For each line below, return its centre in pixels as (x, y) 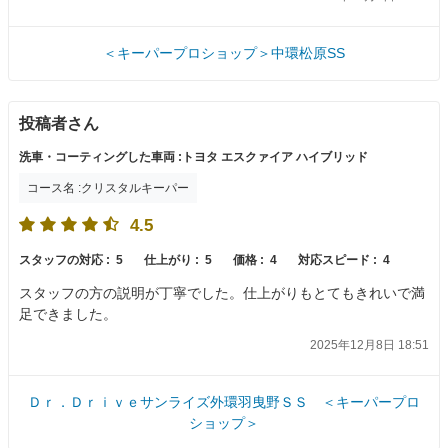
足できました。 (68, 313)
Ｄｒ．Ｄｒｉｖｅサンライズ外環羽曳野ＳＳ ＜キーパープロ (224, 402)
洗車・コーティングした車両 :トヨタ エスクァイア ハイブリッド (193, 156)
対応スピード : (339, 259)
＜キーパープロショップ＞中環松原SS (224, 53)
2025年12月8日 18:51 (369, 345)
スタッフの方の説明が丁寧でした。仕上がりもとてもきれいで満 (222, 292)
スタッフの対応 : (66, 259)
